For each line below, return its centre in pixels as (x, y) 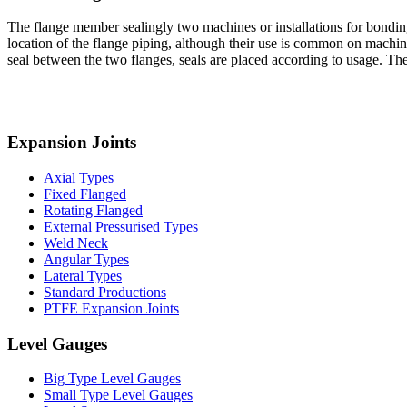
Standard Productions (105, 292)
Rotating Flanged (93, 210)
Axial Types (79, 177)
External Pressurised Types (121, 226)
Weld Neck (76, 243)
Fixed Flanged (85, 194)
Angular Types (86, 259)
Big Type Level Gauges (112, 379)
